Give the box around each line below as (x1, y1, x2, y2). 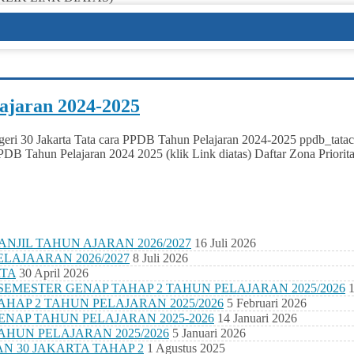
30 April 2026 (19, 266, 88, 281)
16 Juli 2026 (194, 236, 256, 250)
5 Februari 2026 (227, 296, 307, 311)
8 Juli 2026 (133, 251, 188, 265)
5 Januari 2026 (172, 326, 246, 341)
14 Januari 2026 (217, 311, 297, 326)
